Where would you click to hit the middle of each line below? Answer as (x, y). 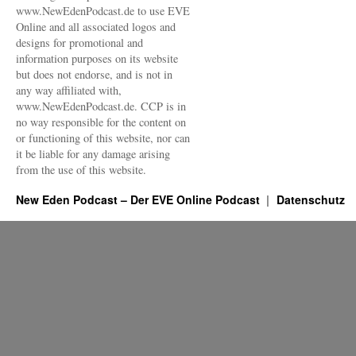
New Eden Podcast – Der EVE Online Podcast (139, 199)
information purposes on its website (97, 58)
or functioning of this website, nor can (103, 138)
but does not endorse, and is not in (94, 74)
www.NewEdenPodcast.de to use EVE (103, 11)
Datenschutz (310, 199)
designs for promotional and (79, 43)
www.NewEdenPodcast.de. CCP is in (101, 106)
